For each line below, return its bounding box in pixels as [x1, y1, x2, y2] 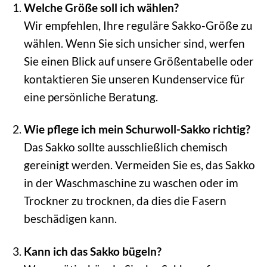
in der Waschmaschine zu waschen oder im [23, 176, 238, 190]
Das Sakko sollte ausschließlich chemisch [23, 140, 228, 154]
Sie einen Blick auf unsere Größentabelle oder [23, 54, 254, 68]
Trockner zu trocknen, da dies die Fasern [23, 194, 226, 208]
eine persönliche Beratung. [23, 89, 158, 104]
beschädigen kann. [23, 212, 117, 226]
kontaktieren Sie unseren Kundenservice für [23, 72, 245, 86]
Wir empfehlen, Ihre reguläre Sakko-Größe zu [23, 18, 253, 32]
